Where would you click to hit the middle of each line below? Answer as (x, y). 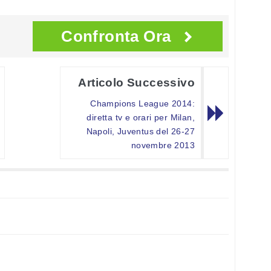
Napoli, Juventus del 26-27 (140, 132)
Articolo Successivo (136, 83)
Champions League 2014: (142, 104)
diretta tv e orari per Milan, (141, 118)
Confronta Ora (116, 37)
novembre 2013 (163, 145)
